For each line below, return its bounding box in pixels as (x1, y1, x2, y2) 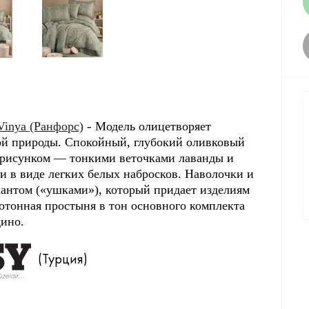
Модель (95, 119, 135, 133)
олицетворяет (135, 119, 211, 133)
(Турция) (31, 250, 88, 268)
